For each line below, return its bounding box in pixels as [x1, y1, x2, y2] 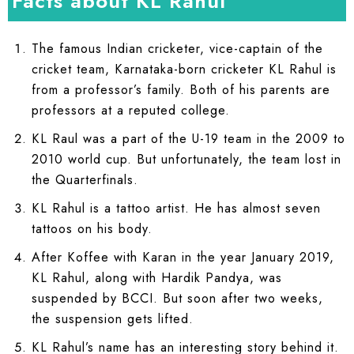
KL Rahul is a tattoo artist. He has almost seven [32, 198, 321, 217]
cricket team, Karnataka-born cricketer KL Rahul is [32, 59, 337, 78]
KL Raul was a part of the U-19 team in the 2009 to [32, 129, 345, 148]
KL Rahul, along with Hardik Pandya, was [32, 268, 282, 287]
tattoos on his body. [32, 219, 153, 238]
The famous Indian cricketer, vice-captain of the [32, 39, 323, 58]
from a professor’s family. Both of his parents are [32, 80, 330, 99]
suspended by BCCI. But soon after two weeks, [32, 288, 323, 307]
